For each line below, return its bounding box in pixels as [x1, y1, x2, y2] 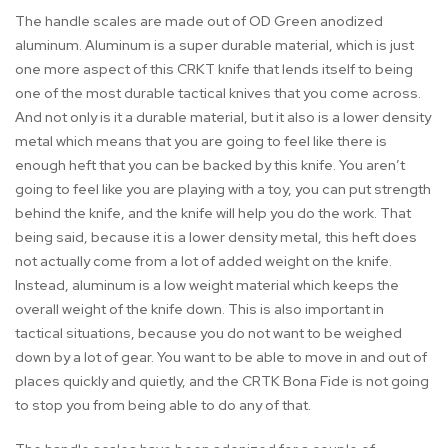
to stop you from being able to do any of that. [15, 396, 311, 415]
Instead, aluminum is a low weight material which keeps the [15, 276, 399, 295]
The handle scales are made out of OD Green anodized [15, 12, 383, 31]
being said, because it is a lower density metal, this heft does [15, 228, 417, 247]
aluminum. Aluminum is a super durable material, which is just [15, 36, 414, 55]
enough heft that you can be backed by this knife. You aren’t [15, 156, 405, 175]
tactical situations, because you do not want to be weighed [15, 324, 402, 343]
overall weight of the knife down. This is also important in [15, 300, 384, 319]
